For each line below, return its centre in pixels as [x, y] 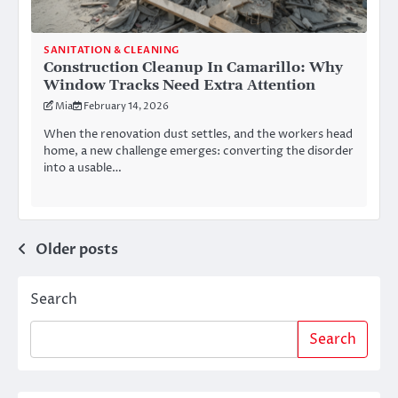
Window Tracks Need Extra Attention [179, 85]
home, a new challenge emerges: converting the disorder [199, 151]
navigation [75, 285]
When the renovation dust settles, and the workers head [198, 135]
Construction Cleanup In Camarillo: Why [193, 67]
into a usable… [83, 168]
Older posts [77, 249]
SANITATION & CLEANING [111, 50]
